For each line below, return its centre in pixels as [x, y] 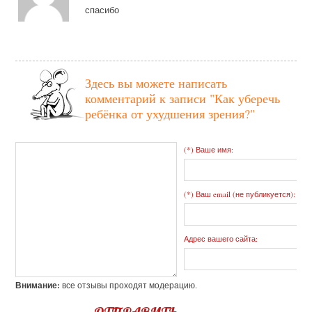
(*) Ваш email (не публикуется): [240, 194]
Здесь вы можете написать [156, 83]
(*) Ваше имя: [209, 150]
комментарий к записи [148, 99]
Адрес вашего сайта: [221, 239]
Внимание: [38, 286]
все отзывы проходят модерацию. [129, 285]
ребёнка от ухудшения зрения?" [170, 114]
